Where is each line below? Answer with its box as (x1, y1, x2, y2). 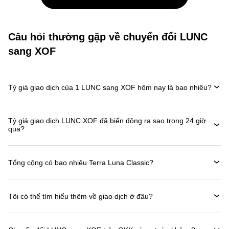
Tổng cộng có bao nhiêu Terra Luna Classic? (8, 158, 153, 167)
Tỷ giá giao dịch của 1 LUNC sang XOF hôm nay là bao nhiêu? (8, 83, 212, 91)
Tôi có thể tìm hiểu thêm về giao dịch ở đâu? (8, 192, 153, 200)
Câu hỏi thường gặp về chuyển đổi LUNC (8, 31, 208, 42)
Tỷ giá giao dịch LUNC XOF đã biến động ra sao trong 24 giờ (8, 117, 206, 125)
